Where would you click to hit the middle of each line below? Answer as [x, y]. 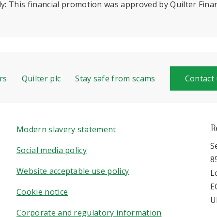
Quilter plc [41, 78]
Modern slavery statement [66, 129]
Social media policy [52, 150]
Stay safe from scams [115, 78]
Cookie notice [42, 192]
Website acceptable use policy [73, 171]
